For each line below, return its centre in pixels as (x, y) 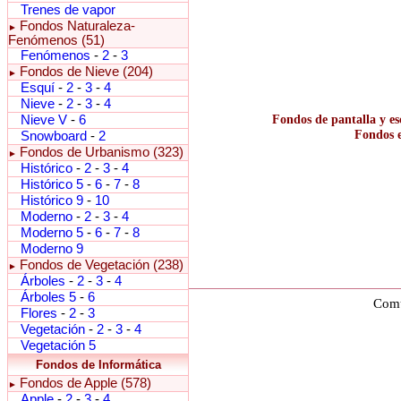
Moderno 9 (52, 249)
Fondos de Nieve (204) (86, 72)
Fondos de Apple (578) (85, 383)
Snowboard (54, 136)
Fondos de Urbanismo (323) (102, 152)
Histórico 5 (52, 184)
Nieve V (44, 120)
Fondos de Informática (98, 365)
